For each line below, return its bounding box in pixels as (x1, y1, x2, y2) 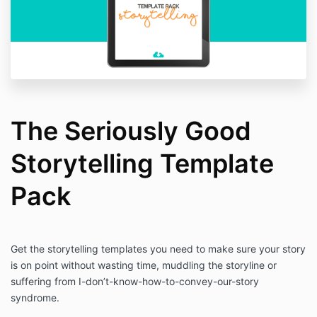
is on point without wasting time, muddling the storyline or (11, 259, 277, 272)
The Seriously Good (11, 115, 251, 147)
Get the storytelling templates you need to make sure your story (11, 243, 306, 255)
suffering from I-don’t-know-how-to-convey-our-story (11, 275, 259, 288)
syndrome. (11, 292, 59, 304)
